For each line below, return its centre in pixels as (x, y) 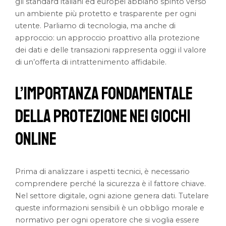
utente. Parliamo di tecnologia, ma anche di (96, 26)
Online (36, 139)
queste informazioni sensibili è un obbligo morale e (110, 208)
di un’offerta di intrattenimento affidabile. (91, 62)
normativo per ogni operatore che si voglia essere (107, 220)
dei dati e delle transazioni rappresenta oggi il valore (111, 50)
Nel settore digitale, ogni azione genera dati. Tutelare (112, 196)
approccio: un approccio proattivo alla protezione (108, 38)
